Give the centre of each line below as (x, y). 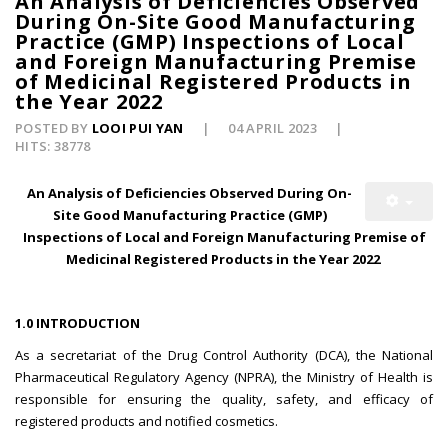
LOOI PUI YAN (137, 128)
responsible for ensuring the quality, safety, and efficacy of (224, 399)
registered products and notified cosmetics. (146, 421)
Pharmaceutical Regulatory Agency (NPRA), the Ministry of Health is (224, 377)
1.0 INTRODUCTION (77, 323)
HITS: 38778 (53, 146)
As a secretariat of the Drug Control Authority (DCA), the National (224, 355)
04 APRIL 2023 (274, 128)
